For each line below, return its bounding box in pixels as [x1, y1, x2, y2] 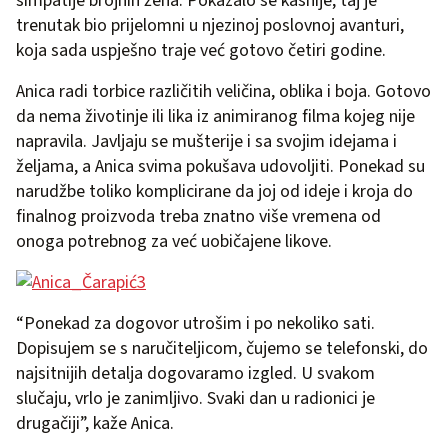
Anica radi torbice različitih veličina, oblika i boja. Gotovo [16, 78, 431, 104]
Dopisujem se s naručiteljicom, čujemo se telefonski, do [16, 335, 428, 361]
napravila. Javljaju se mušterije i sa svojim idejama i [16, 128, 397, 154]
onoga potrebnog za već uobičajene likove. [16, 228, 332, 254]
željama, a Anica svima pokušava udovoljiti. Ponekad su [16, 153, 425, 179]
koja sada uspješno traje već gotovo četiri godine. [16, 37, 386, 63]
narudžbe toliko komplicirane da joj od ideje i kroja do [16, 178, 413, 204]
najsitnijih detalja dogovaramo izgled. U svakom [16, 360, 375, 386]
